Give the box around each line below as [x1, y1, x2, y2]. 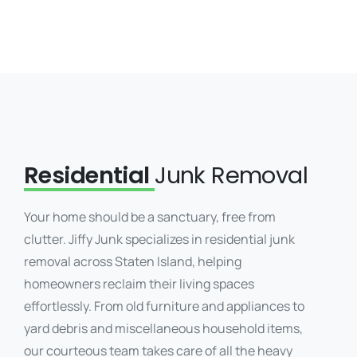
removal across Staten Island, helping [24, 253, 241, 271]
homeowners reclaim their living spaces [24, 275, 254, 293]
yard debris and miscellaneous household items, [24, 320, 303, 338]
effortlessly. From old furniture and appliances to [24, 297, 304, 316]
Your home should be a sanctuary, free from [24, 208, 276, 226]
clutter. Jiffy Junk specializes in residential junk [24, 230, 295, 249]
